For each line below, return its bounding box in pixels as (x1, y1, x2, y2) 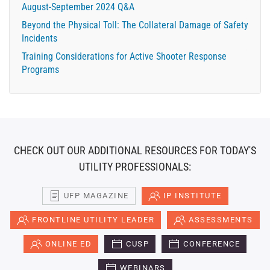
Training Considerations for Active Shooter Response (22, 51, 227, 62)
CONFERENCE (183, 239, 240, 248)
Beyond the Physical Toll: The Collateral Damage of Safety (22, 19, 248, 31)
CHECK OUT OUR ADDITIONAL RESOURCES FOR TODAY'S (14, 144, 256, 157)
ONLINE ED (45, 239, 92, 248)
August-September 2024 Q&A (22, 1, 134, 13)
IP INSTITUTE (163, 191, 222, 200)
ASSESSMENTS (189, 215, 253, 224)
